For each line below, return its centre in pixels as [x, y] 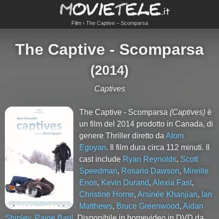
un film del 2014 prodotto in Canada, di [146, 124]
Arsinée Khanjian [168, 194]
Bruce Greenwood [148, 206]
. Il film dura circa [136, 147]
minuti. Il [195, 147]
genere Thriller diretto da [123, 136]
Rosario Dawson [151, 171]
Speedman [99, 171]
